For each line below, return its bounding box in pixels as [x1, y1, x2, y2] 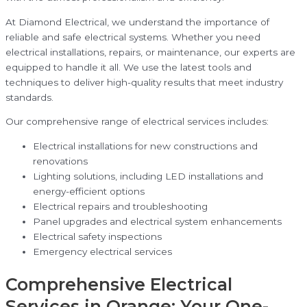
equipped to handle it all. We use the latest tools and [5, 61, 251, 73]
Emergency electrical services [33, 246, 172, 258]
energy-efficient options [33, 186, 145, 197]
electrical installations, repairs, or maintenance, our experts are [5, 46, 295, 58]
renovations [33, 156, 88, 167]
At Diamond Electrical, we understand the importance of [5, 16, 269, 27]
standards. [5, 91, 53, 103]
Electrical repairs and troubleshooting [33, 201, 208, 212]
